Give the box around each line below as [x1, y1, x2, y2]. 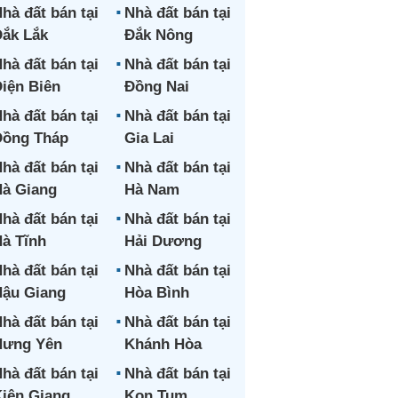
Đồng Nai [123, 78, 189, 95]
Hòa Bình [123, 284, 189, 301]
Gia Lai [123, 130, 174, 147]
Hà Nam [123, 181, 179, 198]
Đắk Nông [123, 27, 193, 44]
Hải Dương [123, 233, 202, 250]
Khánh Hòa [123, 336, 202, 353]
